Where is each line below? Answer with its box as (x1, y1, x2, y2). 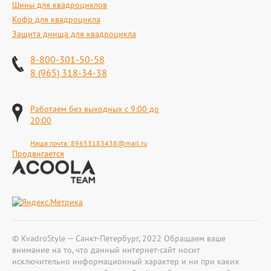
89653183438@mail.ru (71, 139, 147, 148)
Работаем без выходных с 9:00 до (30, 103, 159, 115)
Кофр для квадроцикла (12, 14, 100, 25)
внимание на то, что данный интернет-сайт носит (12, 244, 200, 256)
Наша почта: (30, 139, 71, 148)
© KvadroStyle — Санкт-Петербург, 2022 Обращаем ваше (12, 233, 226, 244)
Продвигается (12, 148, 64, 160)
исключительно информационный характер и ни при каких (12, 256, 239, 267)
